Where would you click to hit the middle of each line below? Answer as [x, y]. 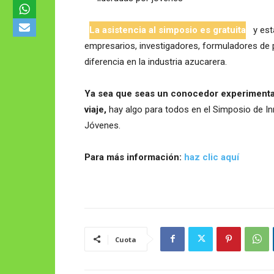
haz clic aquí [212, 157]
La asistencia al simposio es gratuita [168, 30]
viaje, [95, 109]
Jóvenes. [102, 125]
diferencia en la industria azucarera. [156, 61]
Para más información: [133, 157]
